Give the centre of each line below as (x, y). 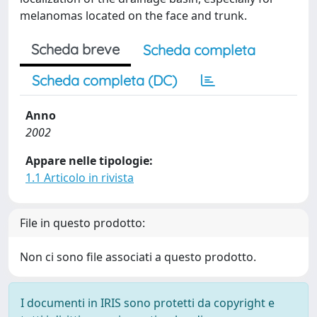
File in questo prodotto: (82, 223)
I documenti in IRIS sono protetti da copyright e (148, 303)
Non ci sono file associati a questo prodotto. (138, 257)
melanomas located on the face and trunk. (133, 16)
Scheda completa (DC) (104, 80)
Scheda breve (75, 49)
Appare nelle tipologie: (89, 161)
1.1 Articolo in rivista (80, 178)
